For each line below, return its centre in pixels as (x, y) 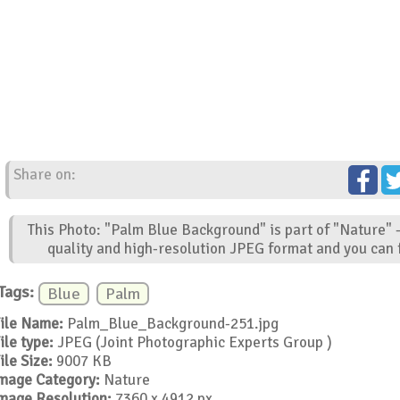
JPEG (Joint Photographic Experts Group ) (192, 342)
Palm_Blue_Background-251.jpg (171, 323)
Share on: (45, 175)
